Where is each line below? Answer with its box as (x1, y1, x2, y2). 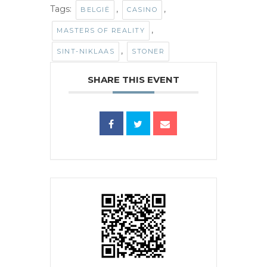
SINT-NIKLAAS (57, 46, 114, 55)
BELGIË (80, 5, 110, 14)
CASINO (127, 5, 157, 14)
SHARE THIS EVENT (88, 73, 179, 85)
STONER (132, 46, 164, 55)
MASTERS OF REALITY (57, 26, 145, 35)
